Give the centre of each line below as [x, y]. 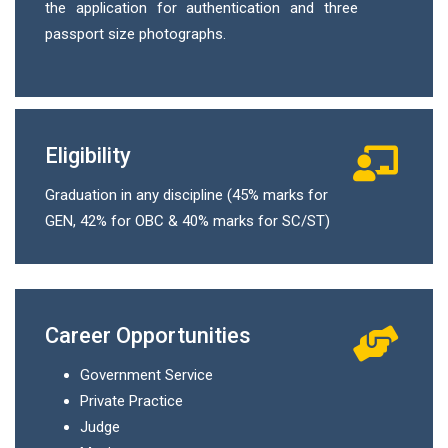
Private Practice [131, 400]
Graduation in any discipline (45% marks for [186, 194]
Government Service [146, 374]
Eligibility [88, 155]
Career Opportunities [148, 335]
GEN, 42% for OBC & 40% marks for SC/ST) [187, 220]
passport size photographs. [135, 33]
